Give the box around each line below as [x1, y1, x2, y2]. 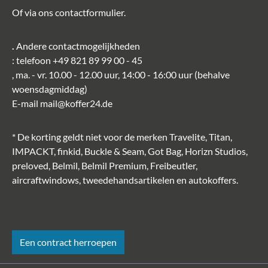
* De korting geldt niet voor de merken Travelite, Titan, [12, 131, 232, 142]
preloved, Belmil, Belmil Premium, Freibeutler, [12, 160, 197, 171]
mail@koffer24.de [40, 98, 112, 109]
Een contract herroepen [20, 236, 117, 248]
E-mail [12, 98, 38, 109]
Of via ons [12, 7, 55, 18]
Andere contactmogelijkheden [14, 40, 140, 51]
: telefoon [12, 54, 51, 66]
